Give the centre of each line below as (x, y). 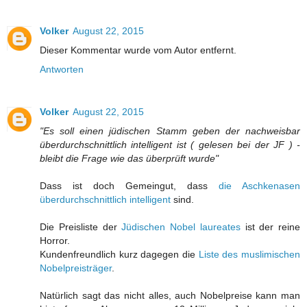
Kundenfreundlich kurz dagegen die (119, 255)
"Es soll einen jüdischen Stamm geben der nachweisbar (170, 131)
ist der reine (270, 227)
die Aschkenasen (259, 186)
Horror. (55, 241)
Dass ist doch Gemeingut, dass (129, 186)
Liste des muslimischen (249, 255)
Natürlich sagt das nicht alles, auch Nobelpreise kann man (170, 296)
